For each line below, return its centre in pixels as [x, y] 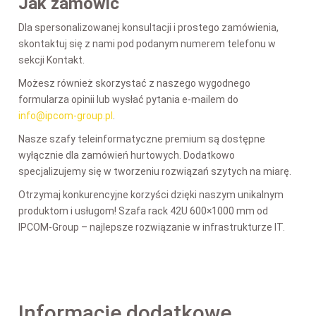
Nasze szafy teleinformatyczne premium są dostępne [142, 139]
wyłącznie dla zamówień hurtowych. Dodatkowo [127, 155]
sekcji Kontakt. [53, 60]
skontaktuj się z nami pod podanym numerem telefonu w [147, 43]
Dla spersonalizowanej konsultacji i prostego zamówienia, [148, 27]
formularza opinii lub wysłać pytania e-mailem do [128, 99]
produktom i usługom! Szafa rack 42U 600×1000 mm [138, 211]
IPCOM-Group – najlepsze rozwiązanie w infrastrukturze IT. [152, 227]
